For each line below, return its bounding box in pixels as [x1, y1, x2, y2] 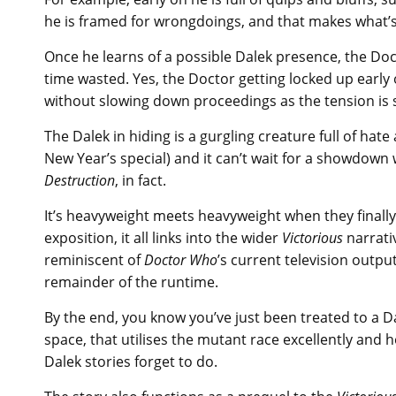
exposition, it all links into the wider [44, 228, 282, 248]
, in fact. [115, 171, 166, 191]
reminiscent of [44, 250, 144, 270]
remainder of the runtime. [44, 272, 218, 293]
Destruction [44, 171, 115, 191]
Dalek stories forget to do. [44, 352, 217, 372]
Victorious [282, 228, 343, 248]
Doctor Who [144, 250, 217, 270]
